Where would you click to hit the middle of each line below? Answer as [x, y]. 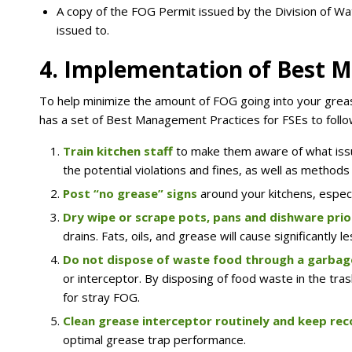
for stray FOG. [101, 297]
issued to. [83, 30]
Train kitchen [102, 150]
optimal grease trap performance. [154, 339]
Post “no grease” [113, 193]
